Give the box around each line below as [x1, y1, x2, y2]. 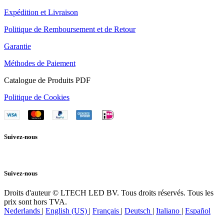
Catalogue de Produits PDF [4, 76, 90, 85]
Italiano [156, 206, 179, 215]
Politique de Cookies [4, 93, 69, 102]
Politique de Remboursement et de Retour [4, 25, 135, 34]
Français [92, 206, 119, 215]
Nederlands [4, 206, 40, 215]
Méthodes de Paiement [4, 59, 75, 68]
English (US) [45, 206, 87, 215]
